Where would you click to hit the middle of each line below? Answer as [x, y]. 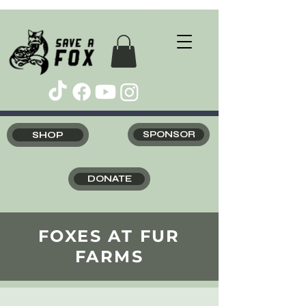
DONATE [109, 179]
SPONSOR [169, 134]
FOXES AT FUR [109, 236]
